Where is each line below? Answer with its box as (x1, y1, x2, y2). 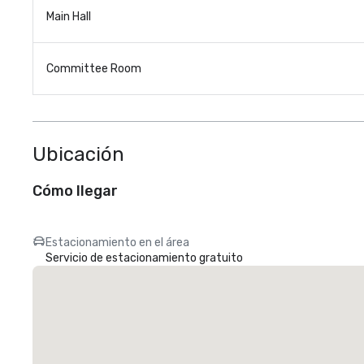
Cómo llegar (32, 182, 118, 200)
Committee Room (46, 62, 141, 76)
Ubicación (32, 143, 124, 166)
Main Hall (46, 10, 91, 24)
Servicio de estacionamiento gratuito (45, 251, 243, 265)
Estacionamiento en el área (45, 236, 189, 249)
